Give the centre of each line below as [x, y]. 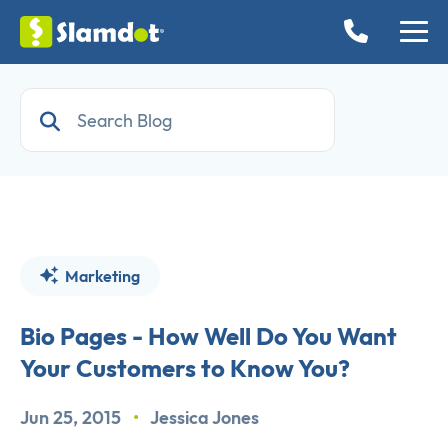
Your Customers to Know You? [185, 368]
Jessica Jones [204, 418]
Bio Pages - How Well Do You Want [208, 336]
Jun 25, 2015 [72, 418]
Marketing [101, 276]
